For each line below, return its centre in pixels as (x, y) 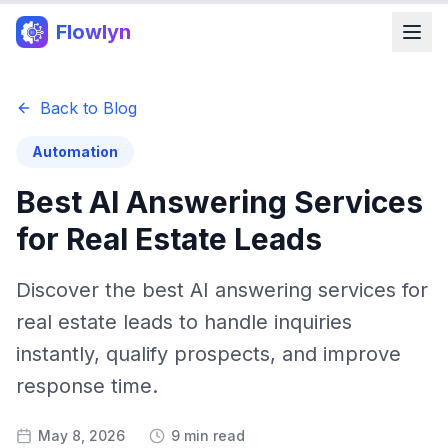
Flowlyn (93, 32)
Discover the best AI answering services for (222, 290)
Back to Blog (88, 108)
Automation (75, 151)
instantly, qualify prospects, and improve (208, 354)
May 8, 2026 (81, 435)
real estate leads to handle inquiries (184, 322)
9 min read (208, 435)
